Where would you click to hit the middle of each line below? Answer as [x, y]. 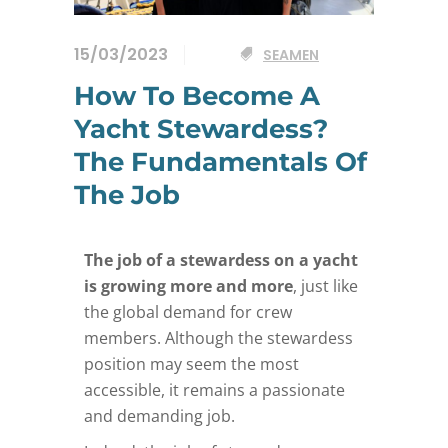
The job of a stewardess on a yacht [221, 259]
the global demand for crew [188, 311]
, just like [325, 285]
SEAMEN [291, 54]
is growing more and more [188, 285]
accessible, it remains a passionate [214, 389]
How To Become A [197, 95]
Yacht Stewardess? [201, 128]
